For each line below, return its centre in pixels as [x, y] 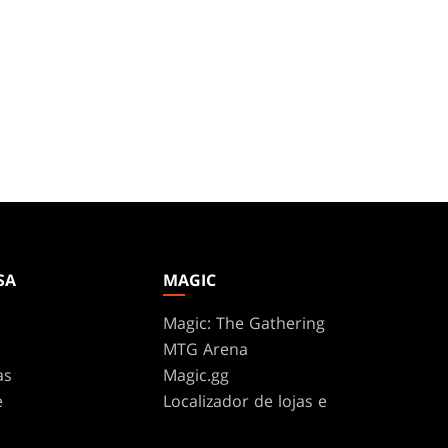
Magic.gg [196, 374]
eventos [193, 422]
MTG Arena [206, 348]
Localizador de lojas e [245, 400]
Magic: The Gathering [244, 322]
